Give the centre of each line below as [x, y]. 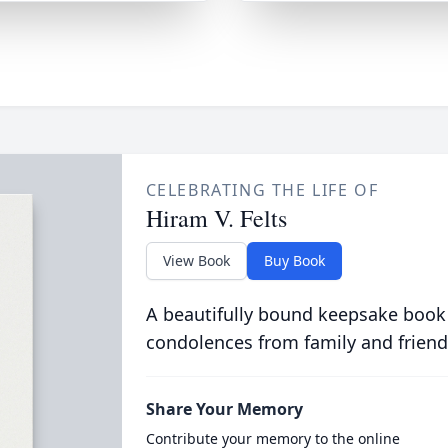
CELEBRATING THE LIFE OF [262, 190]
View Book [196, 260]
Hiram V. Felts [216, 218]
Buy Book [294, 260]
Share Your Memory [224, 409]
